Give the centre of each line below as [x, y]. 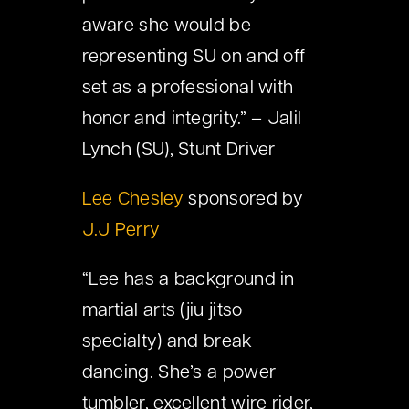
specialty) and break [167, 343]
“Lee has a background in [188, 281]
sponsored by [243, 200]
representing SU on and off [194, 58]
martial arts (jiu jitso [162, 312]
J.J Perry [121, 231]
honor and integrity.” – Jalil [192, 120]
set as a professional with [188, 89]
